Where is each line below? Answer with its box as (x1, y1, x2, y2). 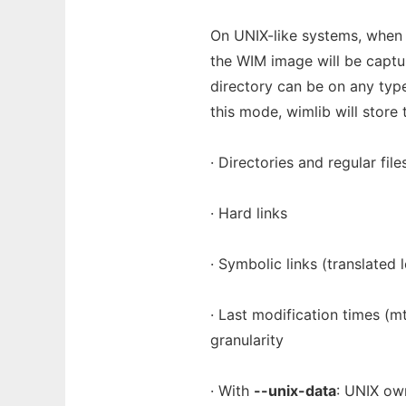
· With (210, 382, 254, 400)
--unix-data (254, 382, 336, 400)
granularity (210, 331, 284, 349)
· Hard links (210, 204, 287, 222)
